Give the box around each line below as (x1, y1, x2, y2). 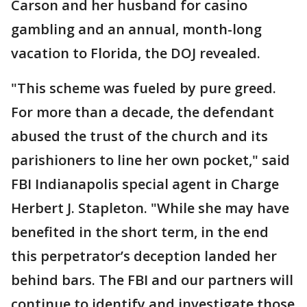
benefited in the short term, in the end (11, 223, 269, 242)
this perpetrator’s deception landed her (11, 247, 277, 266)
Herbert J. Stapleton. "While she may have (11, 199, 289, 218)
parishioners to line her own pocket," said (11, 151, 290, 170)
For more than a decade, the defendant (11, 103, 274, 122)
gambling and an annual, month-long (11, 20, 262, 39)
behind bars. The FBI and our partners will (11, 271, 293, 290)
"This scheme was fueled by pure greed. (11, 79, 276, 98)
